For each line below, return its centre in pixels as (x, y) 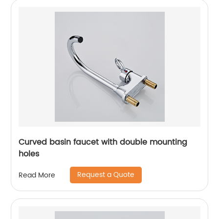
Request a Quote (106, 175)
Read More (37, 175)
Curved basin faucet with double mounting (103, 142)
